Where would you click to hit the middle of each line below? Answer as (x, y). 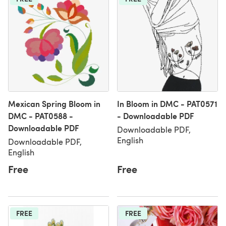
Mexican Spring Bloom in (54, 104)
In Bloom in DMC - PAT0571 (167, 104)
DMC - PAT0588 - (41, 116)
